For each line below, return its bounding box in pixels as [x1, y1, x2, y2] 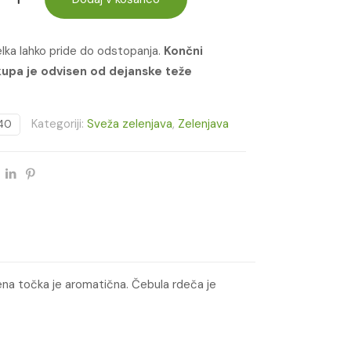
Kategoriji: [31, 116, 87, 132]
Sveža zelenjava [86, 116, 172, 132]
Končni [163, 43, 203, 59]
